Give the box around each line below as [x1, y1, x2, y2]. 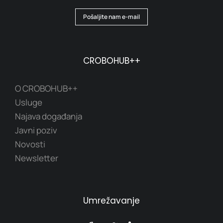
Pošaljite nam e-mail [83, 12, 140, 21]
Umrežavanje [83, 195, 140, 207]
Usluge [15, 97, 42, 109]
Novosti [15, 138, 45, 150]
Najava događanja [15, 111, 82, 122]
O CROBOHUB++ [15, 83, 78, 95]
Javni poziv [15, 124, 57, 136]
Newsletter [15, 152, 58, 164]
